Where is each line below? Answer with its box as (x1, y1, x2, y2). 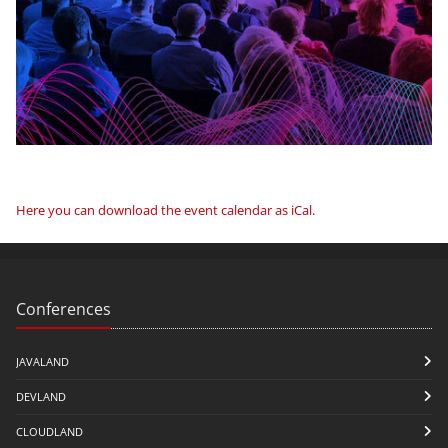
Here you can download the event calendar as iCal (16, 201, 312, 220)
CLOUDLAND (16, 424, 83, 440)
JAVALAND (16, 354, 69, 370)
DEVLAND (16, 389, 66, 405)
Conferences (16, 298, 111, 321)
